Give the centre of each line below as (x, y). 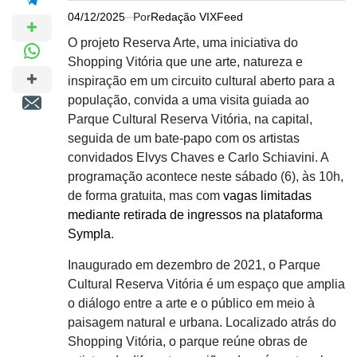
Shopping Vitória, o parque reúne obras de (188, 341)
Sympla (89, 234)
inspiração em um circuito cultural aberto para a (201, 81)
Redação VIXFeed (197, 17)
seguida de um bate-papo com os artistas (184, 138)
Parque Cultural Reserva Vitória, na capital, (190, 119)
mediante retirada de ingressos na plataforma (195, 215)
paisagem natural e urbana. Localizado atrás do (202, 322)
